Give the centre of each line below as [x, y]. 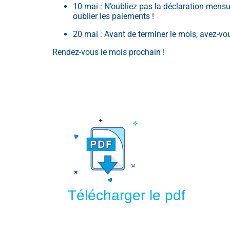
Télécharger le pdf [127, 196]
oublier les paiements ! [113, 16]
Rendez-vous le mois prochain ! [110, 52]
